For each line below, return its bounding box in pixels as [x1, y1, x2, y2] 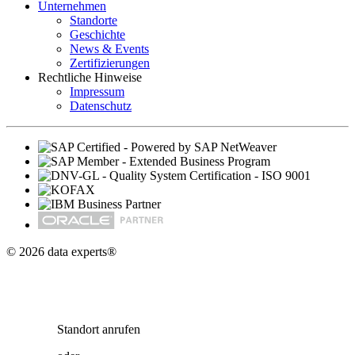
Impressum [70, 85, 124, 99]
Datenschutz [70, 99, 132, 113]
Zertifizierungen [70, 56, 150, 71]
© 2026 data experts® [6, 245, 116, 259]
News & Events [70, 42, 149, 56]
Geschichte [70, 28, 125, 42]
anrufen [102, 323, 140, 337]
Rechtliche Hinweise [38, 71, 142, 85]
